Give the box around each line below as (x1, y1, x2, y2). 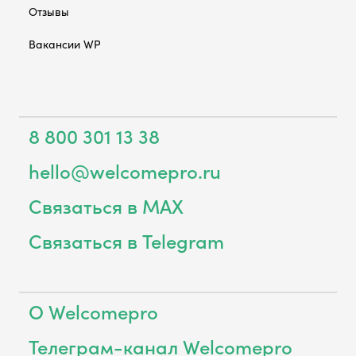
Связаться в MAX (29, 192, 184, 219)
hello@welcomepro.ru (29, 157, 221, 184)
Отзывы (29, 2, 69, 19)
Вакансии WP (29, 35, 101, 52)
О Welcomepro (29, 297, 158, 324)
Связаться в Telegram (29, 226, 224, 253)
